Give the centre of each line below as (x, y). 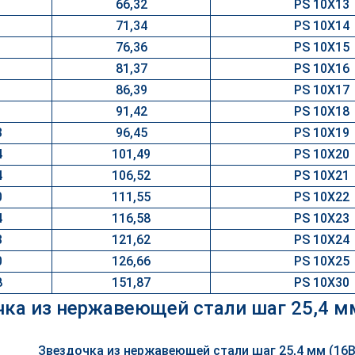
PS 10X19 (322, 133)
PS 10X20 (322, 154)
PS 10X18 (322, 111)
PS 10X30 (322, 282)
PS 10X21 (322, 176)
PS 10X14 (322, 26)
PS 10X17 (322, 90)
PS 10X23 (322, 218)
